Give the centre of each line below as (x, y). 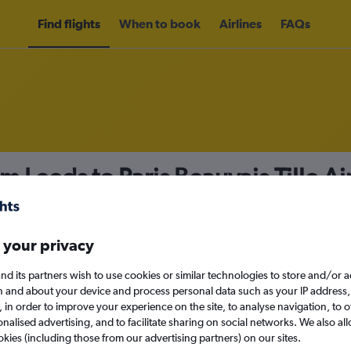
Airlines (241, 24)
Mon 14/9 (266, 288)
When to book (160, 24)
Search (203, 327)
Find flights (69, 24)
